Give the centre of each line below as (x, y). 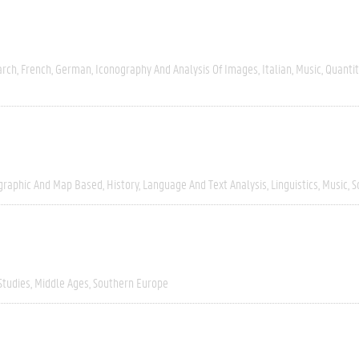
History (123, 184)
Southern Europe (131, 282)
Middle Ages (62, 282)
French (36, 69)
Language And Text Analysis (205, 184)
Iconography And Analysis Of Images (177, 69)
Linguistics (294, 184)
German (73, 69)
